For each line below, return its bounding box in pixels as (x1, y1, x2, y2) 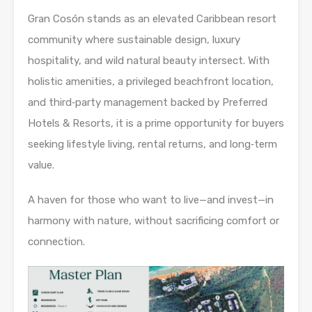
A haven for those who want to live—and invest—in (28, 194, 274, 207)
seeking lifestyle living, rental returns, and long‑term (28, 138, 277, 151)
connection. (28, 235, 85, 249)
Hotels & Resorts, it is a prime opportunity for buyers (28, 117, 284, 130)
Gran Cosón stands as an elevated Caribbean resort (28, 13, 276, 26)
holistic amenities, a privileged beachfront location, (28, 75, 274, 88)
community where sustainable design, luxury (28, 33, 240, 47)
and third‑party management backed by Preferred (28, 96, 267, 109)
